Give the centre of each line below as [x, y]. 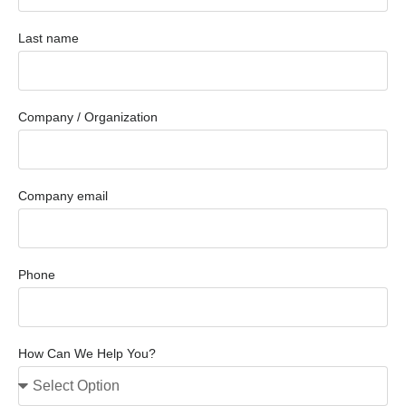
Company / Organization [88, 116]
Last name [48, 38]
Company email [63, 195]
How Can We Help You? [87, 353]
